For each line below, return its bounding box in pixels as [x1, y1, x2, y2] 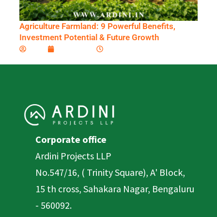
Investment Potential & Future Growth [19, 32, 159, 43]
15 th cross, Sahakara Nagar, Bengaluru [35, 182, 194, 195]
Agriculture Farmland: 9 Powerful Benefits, [19, 21, 175, 31]
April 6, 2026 [79, 45, 119, 54]
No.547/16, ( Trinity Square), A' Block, [35, 166, 185, 178]
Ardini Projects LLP [35, 149, 111, 162]
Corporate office [35, 133, 107, 145]
